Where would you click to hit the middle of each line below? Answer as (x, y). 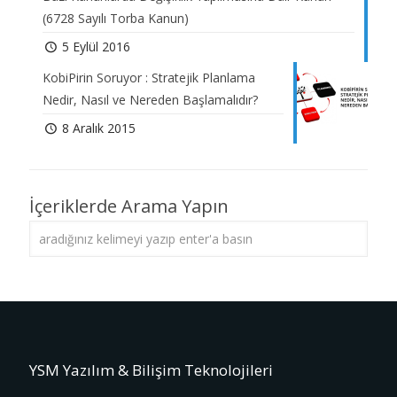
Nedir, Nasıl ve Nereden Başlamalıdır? (150, 100)
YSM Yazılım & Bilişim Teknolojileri (151, 370)
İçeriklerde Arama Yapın (129, 206)
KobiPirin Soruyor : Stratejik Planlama (149, 78)
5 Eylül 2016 (96, 47)
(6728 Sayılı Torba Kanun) (116, 19)
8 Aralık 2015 (98, 128)
